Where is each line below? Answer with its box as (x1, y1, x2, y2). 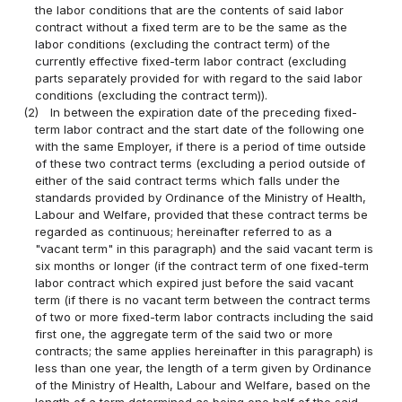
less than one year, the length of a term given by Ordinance (35, 361, 372, 376)
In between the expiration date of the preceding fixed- (50, 105, 358, 120)
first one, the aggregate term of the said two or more (35, 327, 334, 342)
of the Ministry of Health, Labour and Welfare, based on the (35, 378, 371, 393)
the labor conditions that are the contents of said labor (35, 3, 345, 18)
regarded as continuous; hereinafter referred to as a (35, 224, 333, 240)
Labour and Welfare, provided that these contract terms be (35, 207, 369, 223)
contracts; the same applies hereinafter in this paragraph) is (35, 344, 374, 359)
